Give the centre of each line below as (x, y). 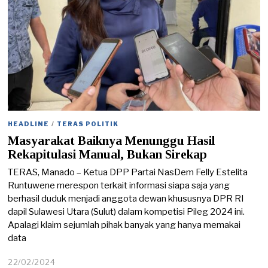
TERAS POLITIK (88, 124)
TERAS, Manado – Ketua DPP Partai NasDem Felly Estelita (128, 173)
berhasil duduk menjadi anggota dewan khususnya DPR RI (126, 199)
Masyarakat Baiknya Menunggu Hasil (112, 140)
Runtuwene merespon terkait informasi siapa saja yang (119, 186)
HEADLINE (29, 124)
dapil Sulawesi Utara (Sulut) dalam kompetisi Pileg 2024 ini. (127, 212)
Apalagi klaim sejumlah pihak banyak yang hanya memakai (124, 225)
